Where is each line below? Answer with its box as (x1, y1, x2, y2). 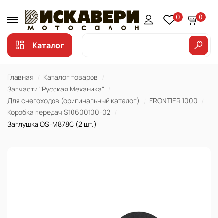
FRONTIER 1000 (149, 96, 198, 105)
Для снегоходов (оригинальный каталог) (7, 96, 140, 105)
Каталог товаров (43, 73, 98, 82)
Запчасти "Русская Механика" (7, 84, 104, 93)
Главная (7, 73, 34, 82)
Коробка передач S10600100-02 (7, 108, 110, 117)
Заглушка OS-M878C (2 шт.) (7, 119, 97, 128)
